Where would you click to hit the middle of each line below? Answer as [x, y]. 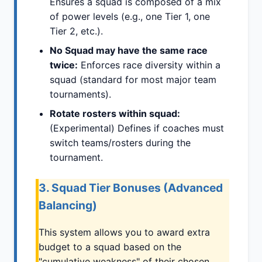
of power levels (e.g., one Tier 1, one [130, 17]
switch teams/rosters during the [120, 143]
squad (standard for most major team [133, 80]
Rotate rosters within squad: [115, 114]
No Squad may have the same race [129, 51]
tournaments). [80, 94]
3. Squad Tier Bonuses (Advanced [131, 188]
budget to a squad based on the [110, 247]
